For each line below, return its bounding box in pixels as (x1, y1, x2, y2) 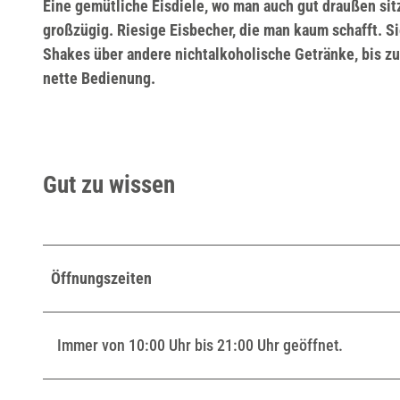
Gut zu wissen (43, 171, 175, 200)
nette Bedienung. (43, 68, 155, 87)
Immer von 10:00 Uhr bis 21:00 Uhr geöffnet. (57, 335, 343, 354)
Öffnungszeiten (51, 268, 152, 287)
